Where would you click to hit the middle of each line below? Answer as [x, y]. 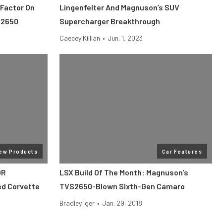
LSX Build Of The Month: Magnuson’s [124, 172]
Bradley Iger [77, 203]
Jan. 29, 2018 [122, 203]
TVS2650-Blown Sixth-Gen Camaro [122, 186]
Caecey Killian [80, 38]
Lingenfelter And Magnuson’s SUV [119, 7]
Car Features [182, 151]
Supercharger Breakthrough [110, 21]
